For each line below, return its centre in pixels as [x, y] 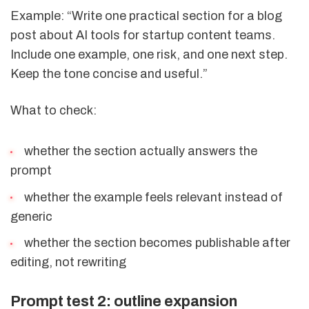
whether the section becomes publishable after [156, 243]
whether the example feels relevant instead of [152, 197]
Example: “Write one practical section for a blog [146, 16]
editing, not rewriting [68, 262]
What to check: [53, 111]
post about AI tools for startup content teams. [143, 36]
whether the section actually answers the [139, 151]
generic [31, 216]
